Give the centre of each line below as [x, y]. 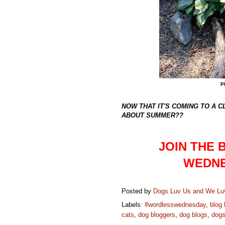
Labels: [133, 205]
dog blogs [193, 215]
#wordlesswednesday [175, 205]
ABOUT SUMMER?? [152, 115]
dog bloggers [157, 215]
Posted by [137, 191]
